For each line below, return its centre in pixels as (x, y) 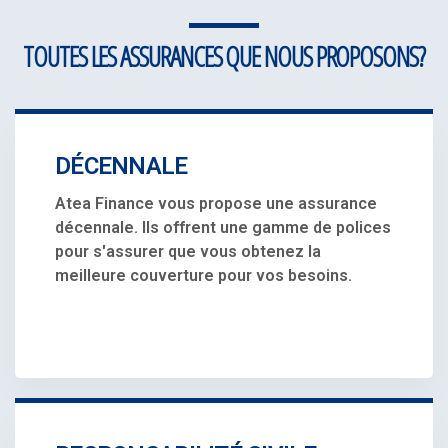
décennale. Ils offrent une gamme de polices (223, 227)
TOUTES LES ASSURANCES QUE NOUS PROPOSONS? (224, 55)
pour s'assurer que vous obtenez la (188, 251)
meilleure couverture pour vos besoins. (203, 275)
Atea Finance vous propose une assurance (216, 203)
